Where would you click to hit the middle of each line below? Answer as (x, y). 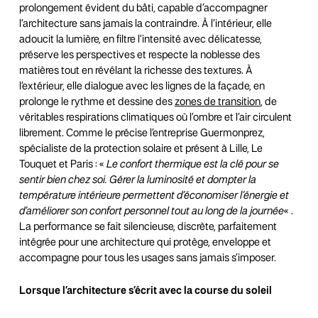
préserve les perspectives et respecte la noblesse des (139, 55)
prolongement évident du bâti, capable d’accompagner (143, 9)
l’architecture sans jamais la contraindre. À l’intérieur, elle (145, 24)
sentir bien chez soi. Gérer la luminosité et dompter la (137, 180)
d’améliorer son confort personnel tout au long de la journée (151, 212)
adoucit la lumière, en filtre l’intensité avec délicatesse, (140, 40)
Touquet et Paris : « (62, 165)
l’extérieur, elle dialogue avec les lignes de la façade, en (142, 87)
